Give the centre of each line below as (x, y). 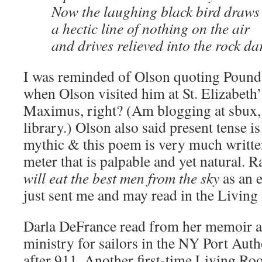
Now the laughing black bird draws (156, 11)
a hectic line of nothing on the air (151, 28)
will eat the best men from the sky (121, 178)
